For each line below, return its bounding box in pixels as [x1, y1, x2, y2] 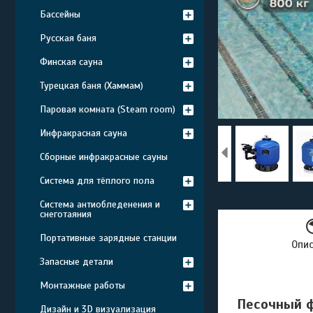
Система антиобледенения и [40, 198, 160, 210]
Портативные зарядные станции [40, 232, 177, 244]
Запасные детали [40, 256, 113, 268]
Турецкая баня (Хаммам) [40, 80, 143, 92]
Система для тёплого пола [40, 175, 154, 187]
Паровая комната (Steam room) [40, 103, 175, 115]
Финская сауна [40, 56, 103, 68]
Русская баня [40, 32, 96, 44]
